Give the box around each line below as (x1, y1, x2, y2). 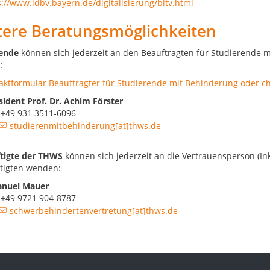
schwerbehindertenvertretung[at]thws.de (9, 205, 178, 217)
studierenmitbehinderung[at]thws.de (9, 120, 161, 132)
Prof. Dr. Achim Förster (27, 95, 123, 107)
